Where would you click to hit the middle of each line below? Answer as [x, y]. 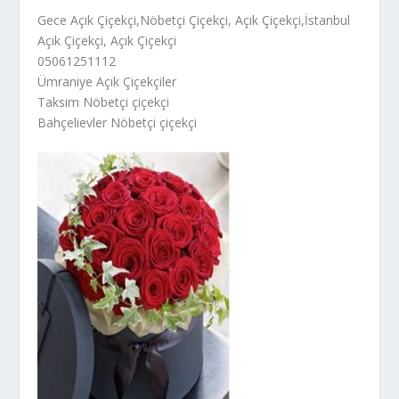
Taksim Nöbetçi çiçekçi [104, 102]
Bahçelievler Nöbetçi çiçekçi [118, 122]
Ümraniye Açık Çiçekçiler [107, 81]
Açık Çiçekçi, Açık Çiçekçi [107, 40]
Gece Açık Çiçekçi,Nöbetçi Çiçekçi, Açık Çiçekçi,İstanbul [194, 20]
